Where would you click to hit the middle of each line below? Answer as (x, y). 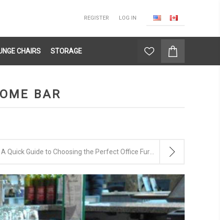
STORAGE (66, 51)
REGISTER (96, 18)
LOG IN (128, 18)
